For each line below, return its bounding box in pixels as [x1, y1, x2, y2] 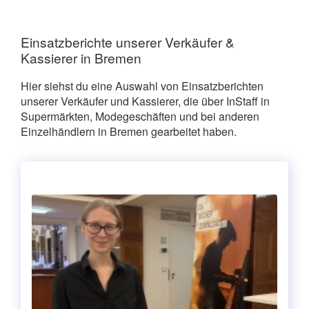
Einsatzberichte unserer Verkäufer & [21, 32, 235, 51]
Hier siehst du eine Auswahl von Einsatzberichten [21, 77, 263, 94]
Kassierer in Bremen [21, 48, 141, 67]
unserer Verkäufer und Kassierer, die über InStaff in [21, 92, 270, 109]
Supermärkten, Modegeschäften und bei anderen [21, 108, 259, 124]
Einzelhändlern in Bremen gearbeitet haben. [21, 123, 237, 139]
